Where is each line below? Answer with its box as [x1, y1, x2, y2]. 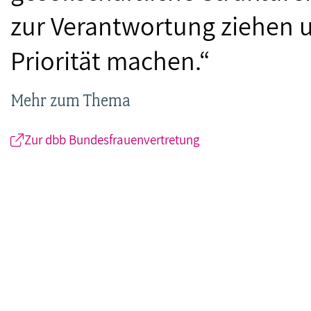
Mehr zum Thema [10, 90, 131, 111]
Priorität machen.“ [10, 43, 216, 78]
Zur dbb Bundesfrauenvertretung [24, 131, 200, 148]
